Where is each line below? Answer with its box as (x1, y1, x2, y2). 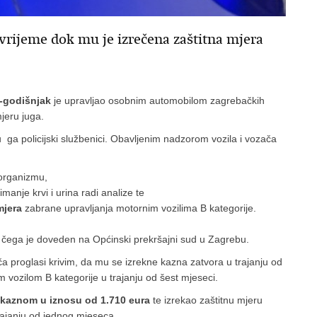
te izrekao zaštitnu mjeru (150, 294, 263, 306)
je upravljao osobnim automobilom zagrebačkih (51, 95, 265, 106)
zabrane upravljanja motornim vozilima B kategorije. (22, 202, 256, 214)
